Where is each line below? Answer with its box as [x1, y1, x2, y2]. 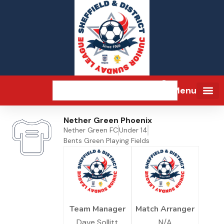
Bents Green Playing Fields [63, 136, 149, 145]
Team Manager [69, 203, 125, 215]
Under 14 [119, 125, 147, 135]
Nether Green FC [63, 125, 118, 135]
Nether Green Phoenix [63, 115, 152, 126]
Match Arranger [135, 203, 195, 215]
